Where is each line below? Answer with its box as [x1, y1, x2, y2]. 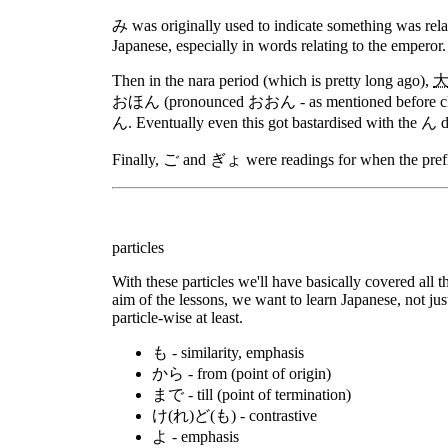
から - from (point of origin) [152, 365, 331, 382]
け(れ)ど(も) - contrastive [152, 407, 317, 424]
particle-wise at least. [112, 309, 243, 326]
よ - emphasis [152, 428, 239, 445]
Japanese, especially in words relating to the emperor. [112, 37, 446, 54]
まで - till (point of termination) [152, 386, 351, 403]
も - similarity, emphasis [152, 344, 304, 361]
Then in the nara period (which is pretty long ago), [112, 72, 433, 89]
